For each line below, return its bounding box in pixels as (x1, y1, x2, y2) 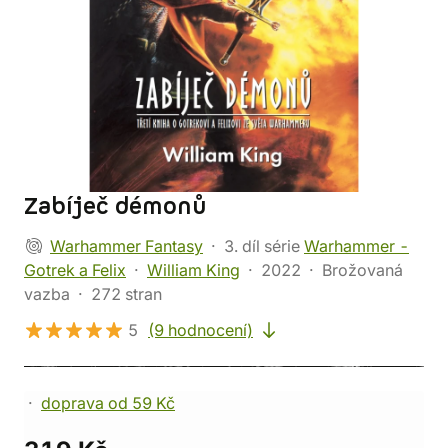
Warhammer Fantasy (50, 236, 203, 256)
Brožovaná (322, 260, 403, 280)
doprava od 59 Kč (41, 393, 175, 413)
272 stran (91, 284, 162, 304)
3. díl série (224, 236, 304, 256)
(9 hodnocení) (148, 320, 253, 340)
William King (147, 260, 240, 280)
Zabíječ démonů (24, 191, 207, 223)
